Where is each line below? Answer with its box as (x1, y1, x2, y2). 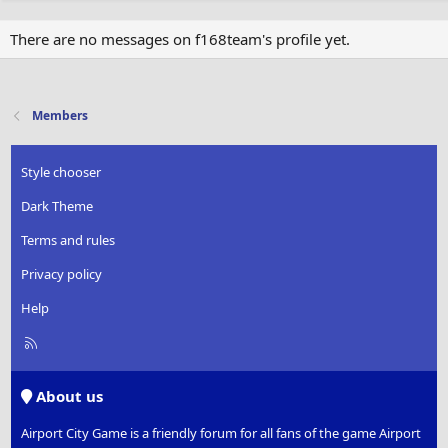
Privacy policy (21, 265, 103, 284)
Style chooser (21, 163, 102, 182)
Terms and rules (21, 231, 116, 250)
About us (32, 386, 104, 407)
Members (32, 107, 89, 125)
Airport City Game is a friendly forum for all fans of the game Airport (21, 424, 422, 443)
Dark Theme (21, 197, 94, 216)
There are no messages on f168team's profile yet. (10, 29, 350, 50)
